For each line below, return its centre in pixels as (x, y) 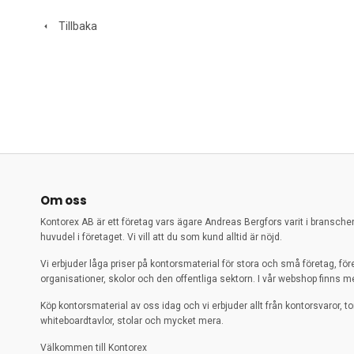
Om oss (64, 200)
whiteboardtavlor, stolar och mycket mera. (132, 321)
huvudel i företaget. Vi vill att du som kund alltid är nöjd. (161, 237)
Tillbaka (74, 26)
